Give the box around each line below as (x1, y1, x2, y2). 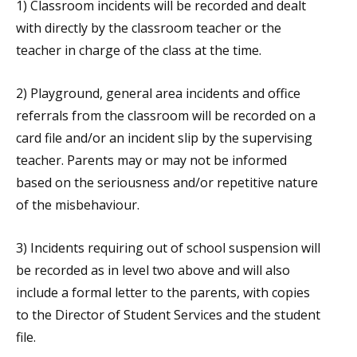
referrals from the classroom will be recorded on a (16, 107, 316, 124)
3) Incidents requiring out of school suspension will (16, 239, 320, 257)
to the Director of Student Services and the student (16, 306, 320, 324)
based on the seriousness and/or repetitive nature (16, 174, 318, 191)
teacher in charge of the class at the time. (16, 41, 261, 59)
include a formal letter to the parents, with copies (16, 284, 310, 301)
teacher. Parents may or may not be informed (16, 151, 287, 169)
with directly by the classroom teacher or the (16, 19, 281, 37)
